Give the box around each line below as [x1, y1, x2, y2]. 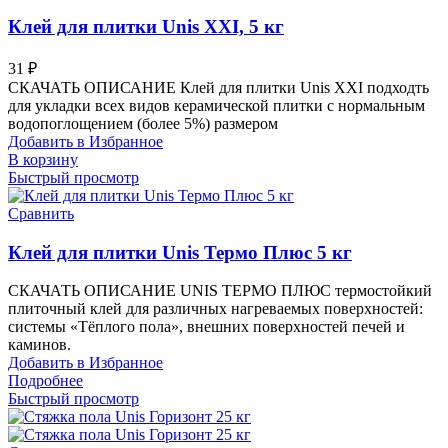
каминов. [8, 336, 71, 354]
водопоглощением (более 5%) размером [8, 114, 278, 132]
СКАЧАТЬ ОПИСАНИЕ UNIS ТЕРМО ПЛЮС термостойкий [8, 282, 432, 300]
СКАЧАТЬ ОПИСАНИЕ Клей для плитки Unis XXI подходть [8, 78, 429, 96]
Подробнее [8, 372, 83, 390]
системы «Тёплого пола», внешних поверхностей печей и [8, 318, 405, 336]
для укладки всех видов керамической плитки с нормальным [8, 96, 425, 114]
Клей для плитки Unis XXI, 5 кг [8, 16, 284, 38]
